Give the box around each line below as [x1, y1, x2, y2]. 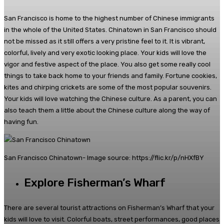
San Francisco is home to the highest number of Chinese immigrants [4, 14, 214, 22]
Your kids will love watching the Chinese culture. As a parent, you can [4, 95, 217, 103]
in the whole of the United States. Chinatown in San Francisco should [4, 26, 216, 34]
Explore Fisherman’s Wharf [24, 175, 165, 189]
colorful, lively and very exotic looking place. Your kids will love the [4, 49, 206, 57]
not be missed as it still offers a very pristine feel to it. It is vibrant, [4, 37, 205, 45]
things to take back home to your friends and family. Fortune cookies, [4, 72, 217, 80]
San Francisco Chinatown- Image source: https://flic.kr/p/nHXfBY [4, 154, 204, 162]
